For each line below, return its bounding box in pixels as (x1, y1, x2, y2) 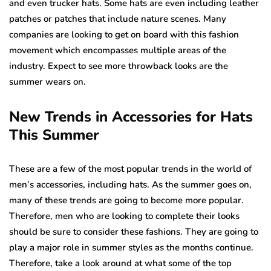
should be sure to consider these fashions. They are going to (9, 225, 258, 238)
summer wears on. (9, 75, 86, 88)
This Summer (9, 125, 99, 145)
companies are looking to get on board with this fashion (9, 28, 239, 41)
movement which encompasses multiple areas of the (9, 44, 226, 56)
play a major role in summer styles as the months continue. (9, 241, 253, 253)
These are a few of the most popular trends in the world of (9, 162, 252, 175)
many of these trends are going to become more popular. (9, 194, 244, 206)
